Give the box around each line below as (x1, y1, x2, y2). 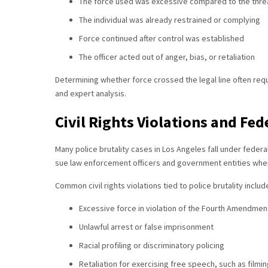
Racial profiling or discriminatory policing (79, 240, 224, 251)
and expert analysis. (55, 88, 126, 99)
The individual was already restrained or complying (79, 14, 260, 25)
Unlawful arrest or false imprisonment (79, 221, 214, 232)
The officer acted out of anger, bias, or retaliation (79, 51, 255, 62)
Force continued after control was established (79, 33, 244, 44)
